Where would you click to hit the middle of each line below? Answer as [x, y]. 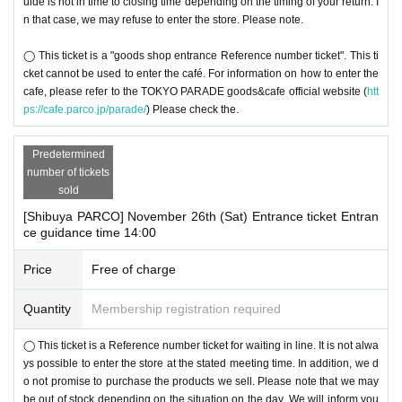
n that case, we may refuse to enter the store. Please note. [163, 19]
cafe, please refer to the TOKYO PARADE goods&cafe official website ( [195, 91]
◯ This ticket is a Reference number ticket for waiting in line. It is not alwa [201, 345]
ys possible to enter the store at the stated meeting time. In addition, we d [201, 363]
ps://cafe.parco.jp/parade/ [85, 109]
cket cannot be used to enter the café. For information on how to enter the [201, 73]
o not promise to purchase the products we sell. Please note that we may [201, 381]
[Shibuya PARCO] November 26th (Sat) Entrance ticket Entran [201, 216]
